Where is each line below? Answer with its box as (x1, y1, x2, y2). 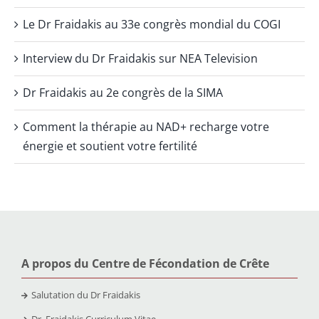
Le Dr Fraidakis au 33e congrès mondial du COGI (23, 16, 281, 32)
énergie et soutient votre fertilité (23, 137, 197, 154)
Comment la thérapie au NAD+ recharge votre (23, 118, 269, 135)
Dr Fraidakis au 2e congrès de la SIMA (23, 84, 223, 100)
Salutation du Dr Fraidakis (31, 288, 140, 301)
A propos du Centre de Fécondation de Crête (21, 255, 269, 271)
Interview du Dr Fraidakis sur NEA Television (23, 50, 258, 66)
